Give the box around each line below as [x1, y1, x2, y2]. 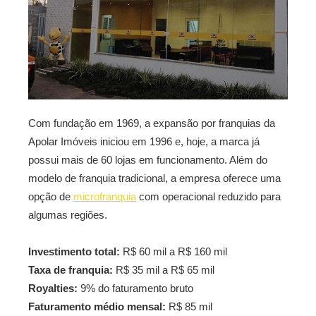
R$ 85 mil [166, 300, 212, 313]
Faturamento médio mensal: [28, 300, 166, 313]
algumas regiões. [28, 209, 107, 221]
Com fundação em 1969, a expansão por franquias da [28, 117, 275, 130]
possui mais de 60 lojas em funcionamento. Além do [28, 154, 267, 166]
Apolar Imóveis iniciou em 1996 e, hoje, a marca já [28, 135, 260, 148]
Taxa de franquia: [28, 264, 113, 276]
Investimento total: [28, 245, 120, 258]
